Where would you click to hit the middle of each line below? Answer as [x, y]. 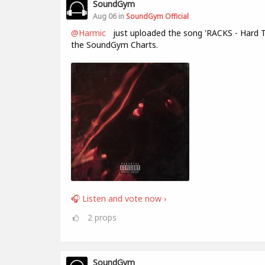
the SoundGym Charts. [114, 45]
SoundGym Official [157, 16]
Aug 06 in [109, 16]
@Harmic [91, 33]
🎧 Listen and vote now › [119, 198]
